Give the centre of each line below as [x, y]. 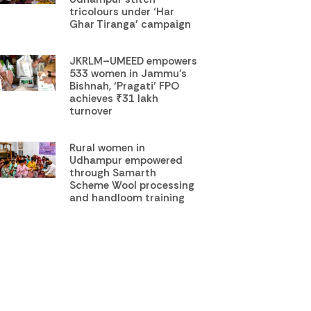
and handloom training [127, 197]
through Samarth [113, 173]
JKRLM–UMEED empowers [134, 61]
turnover [91, 111]
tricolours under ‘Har [122, 11]
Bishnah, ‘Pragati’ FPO [125, 86]
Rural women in [108, 148]
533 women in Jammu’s [128, 73]
